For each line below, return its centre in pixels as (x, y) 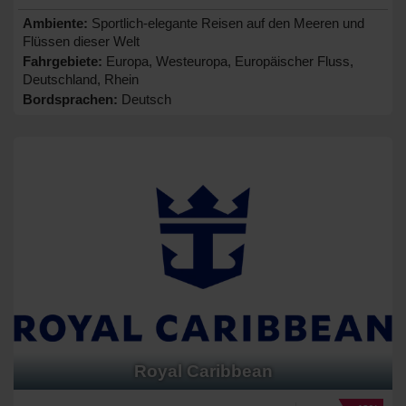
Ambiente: (55, 23)
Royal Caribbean (203, 371)
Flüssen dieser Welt (81, 41)
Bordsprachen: (70, 99)
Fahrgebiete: (63, 61)
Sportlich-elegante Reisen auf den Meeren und (226, 23)
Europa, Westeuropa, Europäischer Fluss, (228, 61)
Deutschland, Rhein (81, 79)
